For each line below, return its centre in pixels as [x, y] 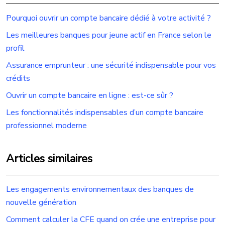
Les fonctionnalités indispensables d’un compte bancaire [105, 113]
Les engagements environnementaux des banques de [100, 189]
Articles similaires [49, 159]
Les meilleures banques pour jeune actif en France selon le [109, 35]
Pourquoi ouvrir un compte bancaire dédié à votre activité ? [108, 18]
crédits [18, 78]
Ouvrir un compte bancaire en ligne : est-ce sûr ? [90, 95]
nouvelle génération [41, 202]
